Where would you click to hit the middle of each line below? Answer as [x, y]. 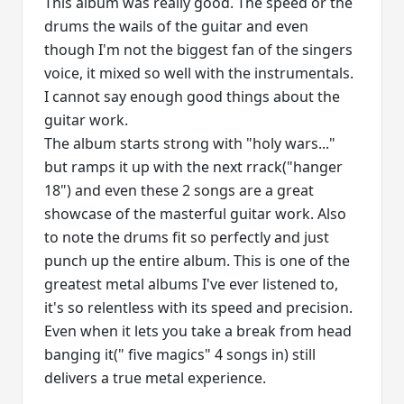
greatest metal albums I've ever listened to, [191, 285]
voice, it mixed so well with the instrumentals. [199, 73]
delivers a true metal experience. [155, 378]
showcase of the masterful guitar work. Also [195, 214]
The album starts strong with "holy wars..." [190, 144]
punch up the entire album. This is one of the [197, 261]
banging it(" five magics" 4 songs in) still [180, 355]
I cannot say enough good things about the [192, 97]
